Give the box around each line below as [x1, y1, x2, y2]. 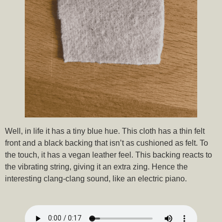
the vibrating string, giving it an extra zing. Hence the [5, 163, 188, 171]
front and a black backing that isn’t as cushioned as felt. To [5, 139, 208, 148]
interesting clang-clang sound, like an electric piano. [5, 174, 187, 183]
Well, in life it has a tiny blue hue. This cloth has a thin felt [5, 127, 205, 136]
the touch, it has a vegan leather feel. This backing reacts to [5, 151, 212, 160]
